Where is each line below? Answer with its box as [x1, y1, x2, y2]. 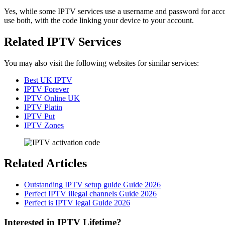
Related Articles [4, 157, 87, 170]
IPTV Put [24, 111, 55, 121]
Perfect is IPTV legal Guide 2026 [24, 198, 130, 207]
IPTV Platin [24, 102, 62, 111]
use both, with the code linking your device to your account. [4, 16, 194, 25]
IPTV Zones [24, 121, 64, 130]
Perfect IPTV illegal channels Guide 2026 [24, 189, 157, 198]
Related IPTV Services [4, 35, 121, 48]
